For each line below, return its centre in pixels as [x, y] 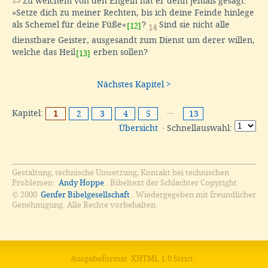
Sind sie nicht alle [193, 24]
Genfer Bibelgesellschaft [85, 194]
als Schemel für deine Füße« [69, 24]
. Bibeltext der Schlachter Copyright [171, 182]
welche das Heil [44, 52]
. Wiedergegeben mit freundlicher [194, 194]
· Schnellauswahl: [197, 128]
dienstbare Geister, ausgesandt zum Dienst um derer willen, [133, 40]
